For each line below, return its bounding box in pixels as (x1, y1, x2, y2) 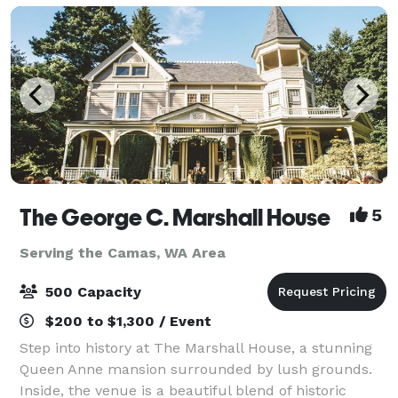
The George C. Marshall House (20, 203, 330, 231)
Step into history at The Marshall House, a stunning (20, 338, 372, 356)
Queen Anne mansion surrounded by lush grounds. (20, 360, 372, 378)
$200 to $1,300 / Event (41, 312, 211, 330)
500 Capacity (41, 283, 141, 300)
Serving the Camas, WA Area (20, 243, 226, 261)
